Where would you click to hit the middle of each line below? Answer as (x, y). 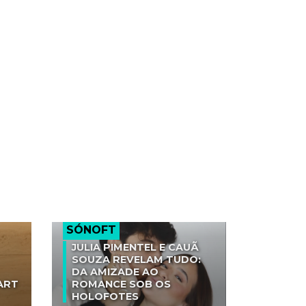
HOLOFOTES (105, 297)
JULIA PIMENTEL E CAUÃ (135, 248)
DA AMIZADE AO (115, 272)
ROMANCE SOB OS (121, 284)
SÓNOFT (91, 230)
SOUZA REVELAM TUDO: (136, 260)
